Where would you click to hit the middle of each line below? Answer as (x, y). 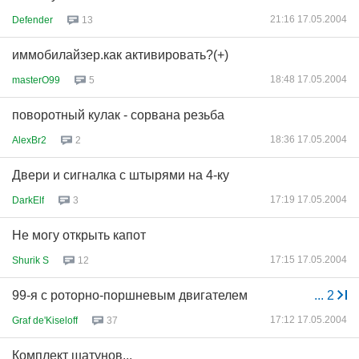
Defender (32, 20)
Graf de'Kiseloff (45, 320)
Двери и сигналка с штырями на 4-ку (121, 175)
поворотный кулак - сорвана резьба (118, 115)
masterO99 (36, 80)
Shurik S (30, 260)
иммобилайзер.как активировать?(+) (120, 55)
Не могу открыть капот (79, 235)
